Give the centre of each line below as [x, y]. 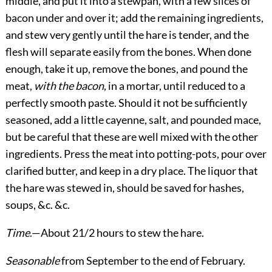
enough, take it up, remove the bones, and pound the [126, 69]
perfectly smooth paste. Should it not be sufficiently [126, 103]
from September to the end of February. [152, 261]
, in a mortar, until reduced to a [174, 86]
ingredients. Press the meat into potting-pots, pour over [136, 154]
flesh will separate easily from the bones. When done [128, 52]
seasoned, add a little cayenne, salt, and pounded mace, [133, 120]
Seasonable [32, 261]
